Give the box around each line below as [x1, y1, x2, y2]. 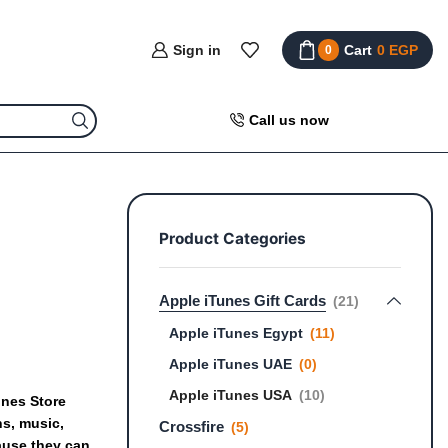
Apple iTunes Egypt [168, 324, 303, 341]
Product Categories [158, 228, 306, 248]
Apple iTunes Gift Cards [158, 291, 326, 309]
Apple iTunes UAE [168, 355, 292, 372]
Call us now [249, 111, 330, 128]
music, [19, 414, 65, 431]
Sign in [172, 42, 221, 58]
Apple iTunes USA [168, 386, 292, 403]
